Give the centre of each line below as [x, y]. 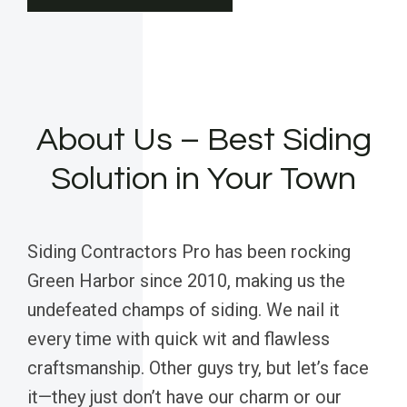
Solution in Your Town [203, 179]
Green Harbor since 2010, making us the [186, 280]
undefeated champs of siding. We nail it [184, 309]
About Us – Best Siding [203, 139]
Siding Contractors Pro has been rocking [189, 251]
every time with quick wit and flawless [179, 338]
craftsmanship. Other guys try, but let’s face [198, 367]
